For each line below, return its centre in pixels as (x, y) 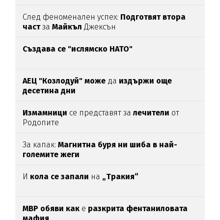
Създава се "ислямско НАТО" (78, 49)
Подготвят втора (153, 17)
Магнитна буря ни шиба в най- (118, 145)
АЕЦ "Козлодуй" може (65, 81)
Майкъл (66, 27)
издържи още (146, 81)
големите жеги (51, 155)
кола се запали (60, 177)
